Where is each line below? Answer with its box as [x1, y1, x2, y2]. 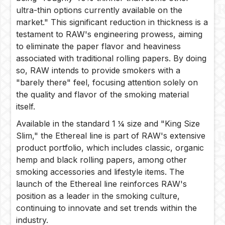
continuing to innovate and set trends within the [16, 203, 197, 213]
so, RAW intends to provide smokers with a [16, 65, 181, 76]
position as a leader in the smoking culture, [16, 191, 180, 201]
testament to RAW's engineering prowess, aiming [16, 29, 203, 40]
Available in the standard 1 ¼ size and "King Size [16, 119, 200, 129]
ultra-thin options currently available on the [16, 5, 183, 16]
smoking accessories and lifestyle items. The [16, 167, 185, 177]
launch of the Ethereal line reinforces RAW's [16, 179, 187, 189]
